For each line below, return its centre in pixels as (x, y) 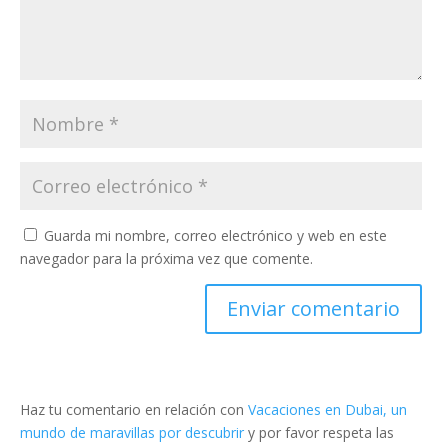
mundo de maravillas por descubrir (132, 433)
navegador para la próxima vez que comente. (166, 259)
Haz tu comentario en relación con (134, 410)
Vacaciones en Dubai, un (327, 410)
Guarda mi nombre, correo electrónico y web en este (215, 236)
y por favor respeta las (319, 433)
